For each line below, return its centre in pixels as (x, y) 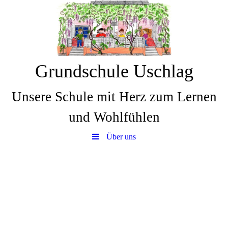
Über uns (121, 137)
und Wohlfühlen (114, 117)
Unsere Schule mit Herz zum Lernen (114, 97)
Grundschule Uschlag (114, 71)
